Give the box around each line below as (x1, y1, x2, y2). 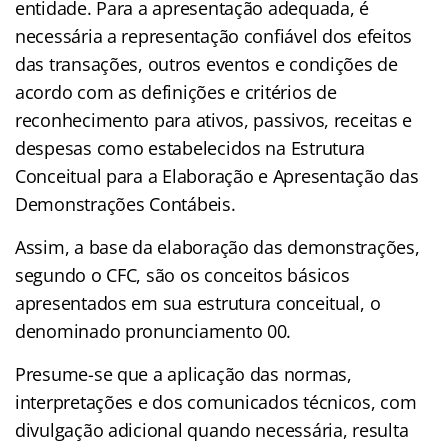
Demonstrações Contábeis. (15, 191, 236, 216)
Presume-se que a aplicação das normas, (15, 361, 352, 386)
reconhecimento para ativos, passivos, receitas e (15, 107, 413, 132)
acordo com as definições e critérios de (15, 79, 337, 104)
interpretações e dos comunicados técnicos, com (15, 389, 417, 414)
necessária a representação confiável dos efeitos (15, 23, 413, 48)
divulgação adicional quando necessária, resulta (15, 417, 409, 442)
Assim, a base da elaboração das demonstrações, (15, 234, 420, 259)
